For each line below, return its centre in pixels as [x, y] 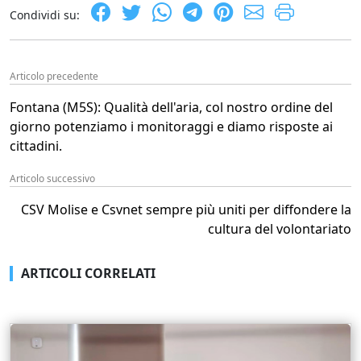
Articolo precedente [54, 76]
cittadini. [36, 145]
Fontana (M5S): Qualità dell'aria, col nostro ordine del [171, 107]
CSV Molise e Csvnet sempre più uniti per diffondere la [186, 209]
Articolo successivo [52, 178]
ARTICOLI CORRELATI [88, 273]
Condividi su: [45, 15]
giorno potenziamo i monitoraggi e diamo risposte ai [171, 126]
